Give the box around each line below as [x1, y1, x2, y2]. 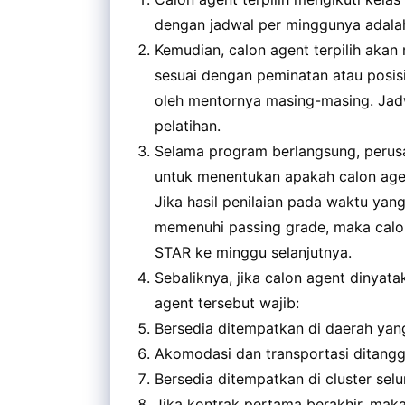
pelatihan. [155, 116, 221, 135]
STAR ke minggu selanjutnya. [155, 242, 352, 261]
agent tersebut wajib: [155, 293, 299, 312]
